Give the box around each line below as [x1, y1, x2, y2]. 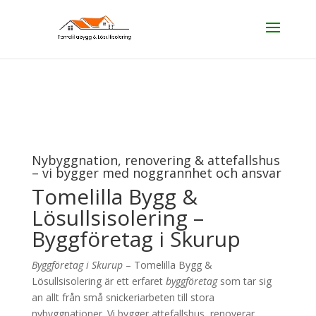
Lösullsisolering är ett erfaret [31, 274, 166, 288]
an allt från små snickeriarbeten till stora [31, 291, 214, 304]
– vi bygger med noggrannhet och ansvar [31, 164, 281, 181]
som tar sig [217, 274, 272, 288]
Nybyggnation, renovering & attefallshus [31, 152, 280, 169]
